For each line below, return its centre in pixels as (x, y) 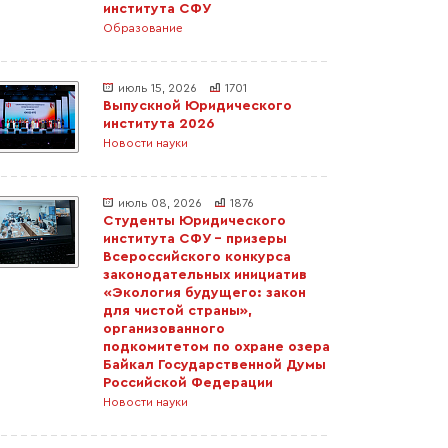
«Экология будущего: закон (204, 293)
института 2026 (158, 124)
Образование (143, 28)
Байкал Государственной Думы (214, 365)
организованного (164, 329)
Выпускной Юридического (197, 106)
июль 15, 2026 (157, 88)
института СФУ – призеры (195, 239)
